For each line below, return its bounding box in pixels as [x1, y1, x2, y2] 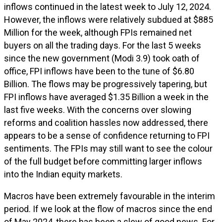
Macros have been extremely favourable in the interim [4, 191, 215, 201]
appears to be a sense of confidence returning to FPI [4, 130, 210, 141]
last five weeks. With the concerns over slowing [4, 105, 191, 115]
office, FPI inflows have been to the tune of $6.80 [4, 66, 194, 76]
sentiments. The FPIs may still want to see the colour [4, 143, 213, 154]
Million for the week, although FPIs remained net [4, 27, 192, 38]
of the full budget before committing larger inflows [4, 156, 202, 166]
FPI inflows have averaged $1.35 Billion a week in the [4, 92, 209, 102]
